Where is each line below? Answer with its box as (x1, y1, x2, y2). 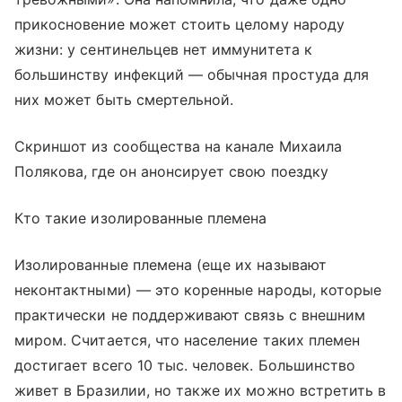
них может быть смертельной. (14, 91, 234, 109)
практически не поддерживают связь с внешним (14, 306, 366, 325)
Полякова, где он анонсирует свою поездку (14, 162, 328, 181)
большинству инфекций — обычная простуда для (14, 66, 370, 84)
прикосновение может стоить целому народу (14, 15, 345, 34)
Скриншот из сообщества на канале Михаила (14, 137, 342, 156)
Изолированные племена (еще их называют (14, 256, 327, 275)
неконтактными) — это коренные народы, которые (14, 281, 382, 300)
